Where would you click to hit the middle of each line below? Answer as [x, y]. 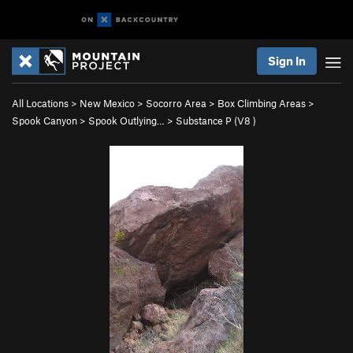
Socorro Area [176, 103]
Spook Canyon [45, 121]
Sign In [287, 61]
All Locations [40, 103]
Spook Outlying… [126, 121]
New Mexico [107, 103]
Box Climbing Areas [262, 103]
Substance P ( [206, 121]
